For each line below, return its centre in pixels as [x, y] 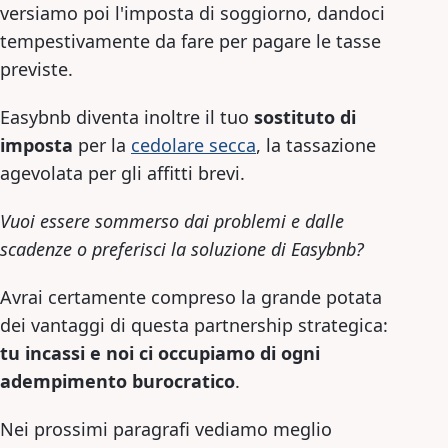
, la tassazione [316, 144]
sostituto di [305, 116]
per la [102, 144]
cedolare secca [193, 144]
